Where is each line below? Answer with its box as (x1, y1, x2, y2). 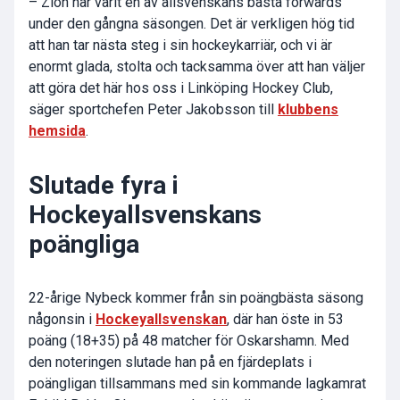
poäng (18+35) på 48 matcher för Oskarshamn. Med (29, 332, 349, 350)
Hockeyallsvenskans (29, 200, 262, 230)
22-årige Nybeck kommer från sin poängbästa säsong (29, 289, 363, 307)
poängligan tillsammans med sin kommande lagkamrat (29, 375, 366, 393)
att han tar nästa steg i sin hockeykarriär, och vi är (29, 37, 332, 54)
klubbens (278, 101, 338, 119)
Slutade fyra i (29, 171, 179, 201)
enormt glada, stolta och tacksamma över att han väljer (29, 58, 365, 76)
